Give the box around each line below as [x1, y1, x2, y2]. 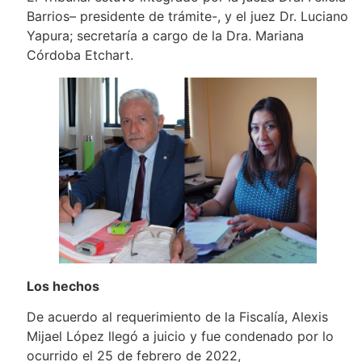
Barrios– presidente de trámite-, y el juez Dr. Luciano [26, 7, 348, 24]
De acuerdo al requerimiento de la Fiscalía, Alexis [26, 309, 328, 326]
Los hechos [26, 277, 99, 294]
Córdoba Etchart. [26, 46, 133, 63]
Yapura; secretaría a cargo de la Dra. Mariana [26, 27, 304, 44]
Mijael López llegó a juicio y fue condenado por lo [26, 328, 334, 345]
